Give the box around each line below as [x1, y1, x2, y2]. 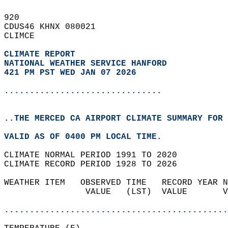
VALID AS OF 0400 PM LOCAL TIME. [4, 132, 172, 141]
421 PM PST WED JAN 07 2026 [4, 68, 136, 77]
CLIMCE [4, 32, 45, 41]
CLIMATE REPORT [4, 50, 80, 59]
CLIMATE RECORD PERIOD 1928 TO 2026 [4, 160, 187, 169]
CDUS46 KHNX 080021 [4, 22, 106, 32]
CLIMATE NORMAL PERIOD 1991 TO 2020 [4, 151, 187, 160]
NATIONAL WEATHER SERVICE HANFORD [4, 59, 167, 68]
